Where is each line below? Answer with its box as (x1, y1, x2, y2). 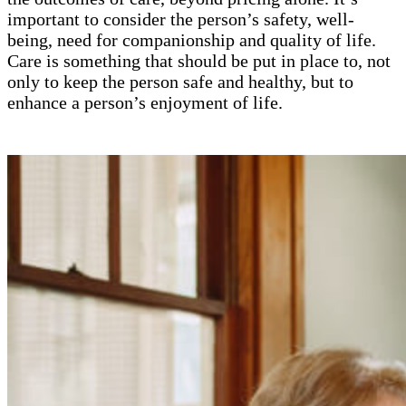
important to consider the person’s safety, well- (7, 8, 354, 29)
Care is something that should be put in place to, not (7, 50, 391, 71)
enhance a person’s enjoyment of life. (7, 92, 283, 112)
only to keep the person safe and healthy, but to (7, 71, 353, 92)
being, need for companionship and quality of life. (7, 29, 376, 50)
